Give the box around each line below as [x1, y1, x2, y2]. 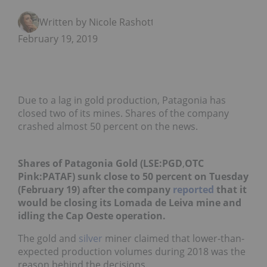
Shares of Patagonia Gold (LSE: [18, 157, 162, 170]
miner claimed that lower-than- [103, 232, 244, 246]
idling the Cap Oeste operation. [18, 209, 166, 223]
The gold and [18, 232, 79, 246]
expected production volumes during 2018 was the [18, 245, 246, 259]
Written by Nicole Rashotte [39, 15, 160, 29]
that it [214, 183, 247, 197]
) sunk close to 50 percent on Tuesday [72, 170, 249, 184]
